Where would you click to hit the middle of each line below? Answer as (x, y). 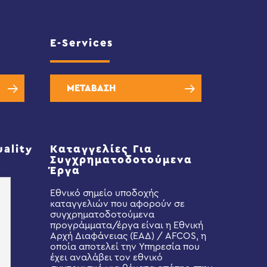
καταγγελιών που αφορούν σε (118, 204)
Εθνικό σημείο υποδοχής (105, 193)
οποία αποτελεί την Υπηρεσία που (125, 247)
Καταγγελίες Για (102, 149)
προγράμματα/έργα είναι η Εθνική (127, 225)
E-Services (82, 43)
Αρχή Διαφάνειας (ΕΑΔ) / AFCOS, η (128, 236)
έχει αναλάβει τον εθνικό (107, 257)
